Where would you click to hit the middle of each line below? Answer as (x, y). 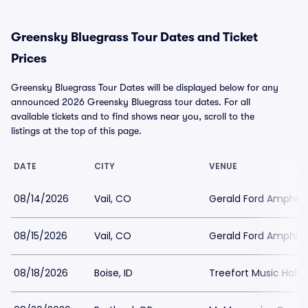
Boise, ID (113, 273)
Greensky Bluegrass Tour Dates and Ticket (134, 37)
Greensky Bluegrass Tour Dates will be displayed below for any (145, 87)
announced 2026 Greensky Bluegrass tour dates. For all (131, 102)
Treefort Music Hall (254, 273)
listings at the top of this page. (76, 131)
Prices (29, 58)
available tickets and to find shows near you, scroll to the (133, 116)
